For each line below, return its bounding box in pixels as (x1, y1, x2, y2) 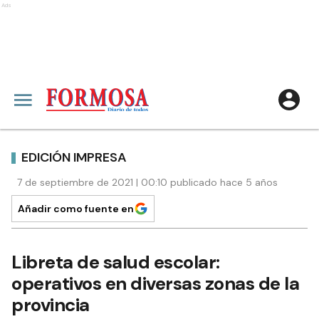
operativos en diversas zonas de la (11, 271, 299, 296)
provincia (11, 293, 90, 317)
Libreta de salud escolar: (11, 250, 220, 274)
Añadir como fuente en (18, 202, 134, 215)
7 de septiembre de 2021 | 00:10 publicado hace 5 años (17, 176, 278, 189)
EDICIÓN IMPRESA (21, 148, 127, 166)
